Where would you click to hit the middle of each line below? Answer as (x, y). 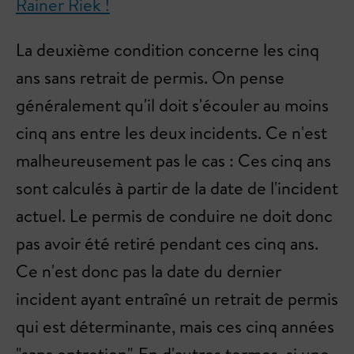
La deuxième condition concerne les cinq (168, 50)
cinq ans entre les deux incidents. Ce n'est (171, 133)
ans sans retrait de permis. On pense (150, 77)
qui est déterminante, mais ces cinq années (175, 326)
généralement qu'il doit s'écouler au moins (172, 105)
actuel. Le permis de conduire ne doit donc (174, 216)
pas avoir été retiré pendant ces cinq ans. (167, 243)
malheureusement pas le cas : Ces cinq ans (173, 160)
